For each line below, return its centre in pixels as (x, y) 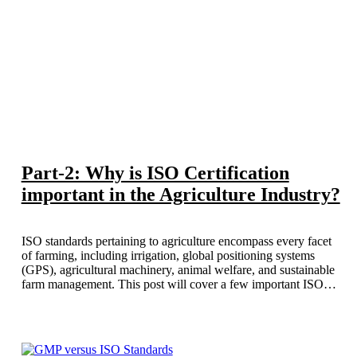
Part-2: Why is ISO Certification (155, 173)
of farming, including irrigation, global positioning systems (168, 256)
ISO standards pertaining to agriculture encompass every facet (176, 241)
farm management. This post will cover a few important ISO (172, 284)
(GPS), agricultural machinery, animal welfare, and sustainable (178, 270)
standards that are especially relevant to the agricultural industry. (181, 299)
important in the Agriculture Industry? (180, 195)
